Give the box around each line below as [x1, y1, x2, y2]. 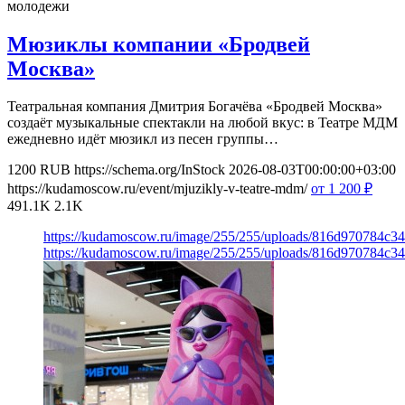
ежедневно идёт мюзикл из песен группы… [7, 131, 278, 147]
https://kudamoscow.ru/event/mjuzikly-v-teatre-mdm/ [7, 181, 307, 197]
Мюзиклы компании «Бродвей [7, 32, 310, 56]
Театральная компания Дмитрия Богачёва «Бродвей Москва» [7, 99, 382, 115]
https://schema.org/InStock [74, 162, 225, 178]
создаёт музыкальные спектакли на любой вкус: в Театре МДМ [7, 115, 398, 131]
